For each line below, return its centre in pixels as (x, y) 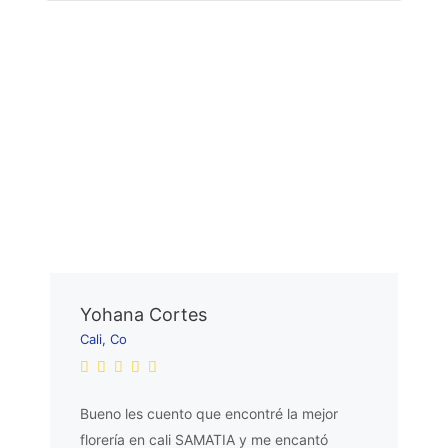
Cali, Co (103, 338)
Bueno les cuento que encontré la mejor (209, 413)
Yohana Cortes (143, 314)
